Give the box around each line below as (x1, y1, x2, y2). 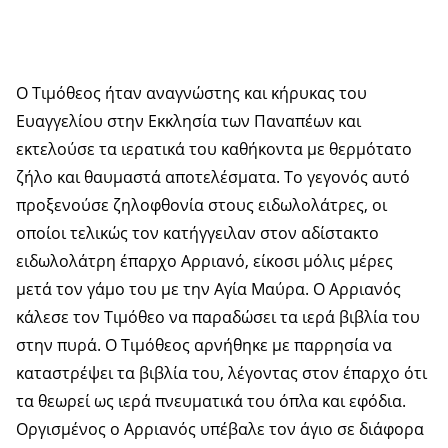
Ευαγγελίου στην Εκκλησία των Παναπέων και (16, 110, 361, 133)
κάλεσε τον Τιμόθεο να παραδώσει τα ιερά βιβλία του (16, 306, 420, 329)
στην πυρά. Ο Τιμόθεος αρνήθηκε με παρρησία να (16, 334, 392, 357)
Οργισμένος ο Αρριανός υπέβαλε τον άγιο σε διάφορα (16, 418, 424, 441)
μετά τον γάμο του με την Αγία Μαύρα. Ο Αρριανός (16, 278, 401, 301)
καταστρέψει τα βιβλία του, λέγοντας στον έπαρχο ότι (16, 362, 427, 385)
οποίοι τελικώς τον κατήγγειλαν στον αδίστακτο (16, 222, 379, 245)
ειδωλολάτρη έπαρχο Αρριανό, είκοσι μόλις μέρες (16, 250, 393, 273)
